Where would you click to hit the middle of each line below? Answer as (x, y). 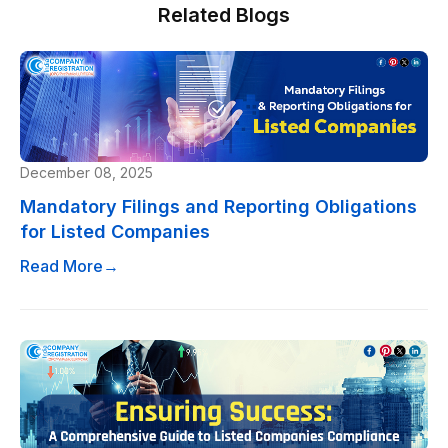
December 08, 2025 (86, 172)
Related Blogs (224, 15)
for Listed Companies (115, 231)
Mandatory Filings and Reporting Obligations (218, 206)
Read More (61, 265)
